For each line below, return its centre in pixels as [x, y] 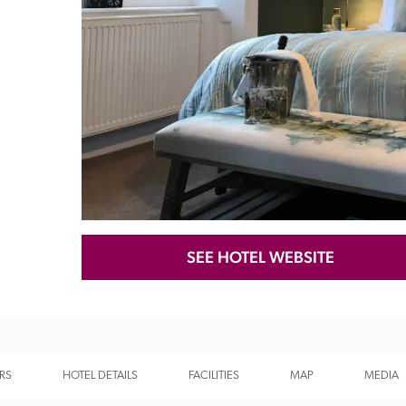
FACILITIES [214, 376]
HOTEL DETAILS [100, 376]
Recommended [135, 178]
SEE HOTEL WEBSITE [260, 257]
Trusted [366, 178]
